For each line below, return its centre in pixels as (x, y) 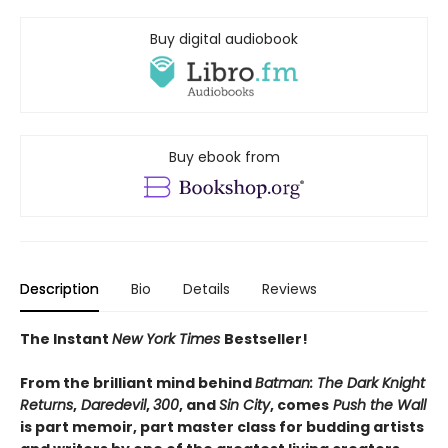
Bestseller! (266, 339)
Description (59, 289)
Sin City (244, 405)
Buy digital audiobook (224, 39)
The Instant (66, 339)
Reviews (289, 289)
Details (206, 289)
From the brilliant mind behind (137, 383)
